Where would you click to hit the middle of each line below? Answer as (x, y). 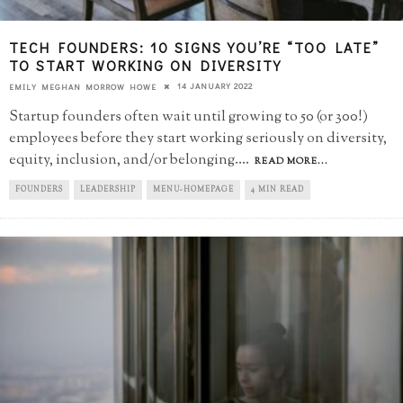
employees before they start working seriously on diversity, (198, 139)
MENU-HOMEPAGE (193, 190)
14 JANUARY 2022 (215, 86)
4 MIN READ (278, 190)
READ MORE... (291, 162)
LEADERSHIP (108, 190)
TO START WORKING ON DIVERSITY (145, 66)
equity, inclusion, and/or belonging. (124, 161)
